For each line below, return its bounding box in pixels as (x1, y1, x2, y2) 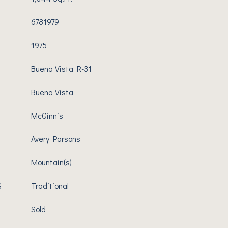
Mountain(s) (31, 157, 72, 167)
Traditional (31, 180, 69, 191)
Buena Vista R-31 (31, 63, 92, 74)
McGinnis (31, 110, 63, 121)
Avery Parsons (31, 133, 80, 144)
